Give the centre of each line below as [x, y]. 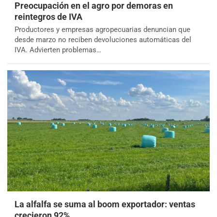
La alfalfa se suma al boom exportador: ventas [105, 204]
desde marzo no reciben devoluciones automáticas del [103, 39]
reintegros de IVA [48, 16]
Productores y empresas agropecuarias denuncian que [102, 29]
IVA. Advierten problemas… [58, 50]
